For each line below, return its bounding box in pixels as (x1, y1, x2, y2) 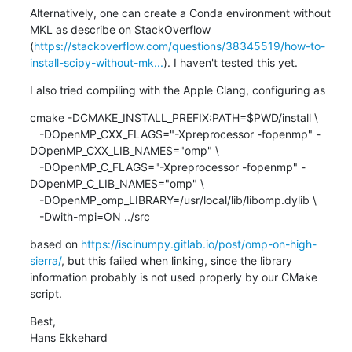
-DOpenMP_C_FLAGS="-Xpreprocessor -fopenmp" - (29, 159, 39, 174)
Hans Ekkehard (29, 330, 108, 344)
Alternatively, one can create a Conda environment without (29, 5, 331, 20)
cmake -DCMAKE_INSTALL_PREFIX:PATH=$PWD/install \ (29, 110, 318, 124)
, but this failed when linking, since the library (60, 253, 292, 267)
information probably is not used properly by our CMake (29, 269, 317, 284)
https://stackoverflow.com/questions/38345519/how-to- (33, 38, 325, 53)
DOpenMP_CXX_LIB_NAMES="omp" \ (29, 143, 219, 157)
